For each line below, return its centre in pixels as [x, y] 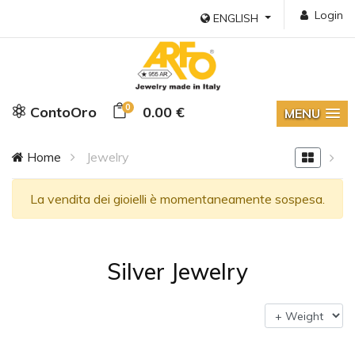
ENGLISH [236, 18]
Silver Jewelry [177, 271]
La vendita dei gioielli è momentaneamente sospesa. [177, 199]
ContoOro [61, 112]
